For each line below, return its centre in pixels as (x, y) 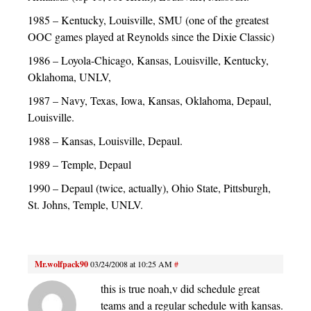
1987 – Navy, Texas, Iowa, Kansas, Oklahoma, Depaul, (150, 101)
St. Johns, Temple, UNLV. (85, 205)
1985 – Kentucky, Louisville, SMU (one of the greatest (148, 20)
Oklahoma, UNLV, (69, 77)
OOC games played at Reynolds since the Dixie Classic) (151, 37)
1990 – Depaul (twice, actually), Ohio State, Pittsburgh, (149, 188)
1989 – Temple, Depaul (79, 165)
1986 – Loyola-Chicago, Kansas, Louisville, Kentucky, (148, 60)
